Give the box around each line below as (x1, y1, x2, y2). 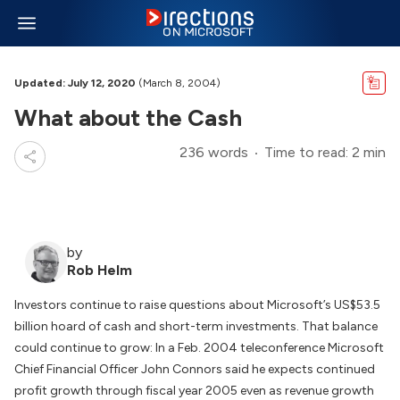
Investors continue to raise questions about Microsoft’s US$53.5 (14, 297, 380, 312)
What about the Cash (14, 104, 242, 132)
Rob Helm (67, 262, 132, 279)
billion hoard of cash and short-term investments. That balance (14, 319, 378, 334)
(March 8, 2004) (136, 77, 221, 89)
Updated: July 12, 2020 (14, 77, 136, 89)
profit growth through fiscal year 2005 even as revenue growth (14, 383, 374, 398)
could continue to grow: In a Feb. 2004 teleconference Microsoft (14, 340, 384, 355)
